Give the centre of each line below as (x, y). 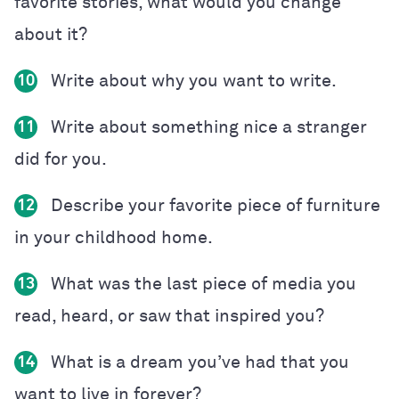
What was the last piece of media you (201, 284)
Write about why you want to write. (194, 81)
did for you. (61, 159)
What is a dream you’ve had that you (198, 362)
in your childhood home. (114, 237)
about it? (51, 34)
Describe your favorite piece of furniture (213, 205)
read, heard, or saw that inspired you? (171, 316)
